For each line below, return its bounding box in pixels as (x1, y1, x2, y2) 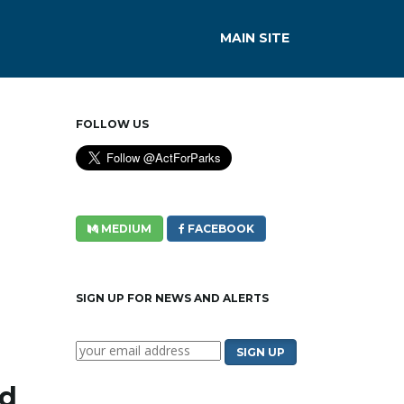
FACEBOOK (184, 222, 254, 235)
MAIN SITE (220, 30, 289, 46)
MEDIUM (97, 222, 151, 235)
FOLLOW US (75, 117, 149, 131)
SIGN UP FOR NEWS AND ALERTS (75, 291, 269, 305)
